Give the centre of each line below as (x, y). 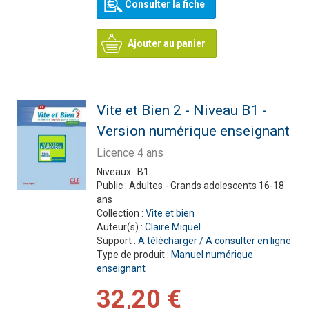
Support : (117, 241)
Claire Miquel (172, 227)
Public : (112, 186)
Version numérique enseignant (193, 131)
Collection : (121, 213)
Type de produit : (133, 255)
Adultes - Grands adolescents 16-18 (206, 186)
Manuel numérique (212, 255)
